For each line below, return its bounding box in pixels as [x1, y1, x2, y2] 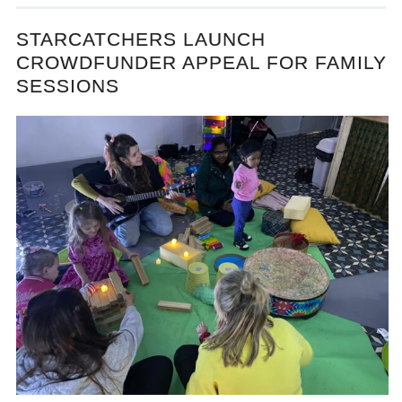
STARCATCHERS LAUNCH [16, 29, 267, 50]
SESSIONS [16, 75, 120, 97]
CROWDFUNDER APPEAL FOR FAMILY [16, 52, 388, 74]
